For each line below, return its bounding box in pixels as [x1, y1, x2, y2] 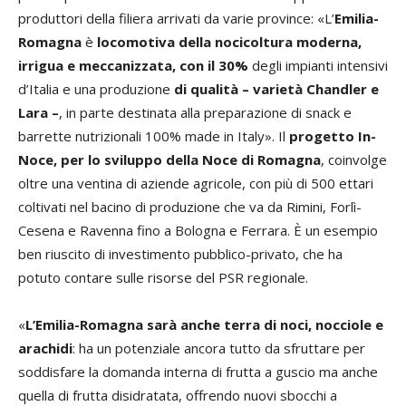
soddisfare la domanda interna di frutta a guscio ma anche [18, 362, 378, 381]
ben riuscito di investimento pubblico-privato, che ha [18, 245, 343, 263]
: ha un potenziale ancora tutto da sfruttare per [72, 339, 365, 357]
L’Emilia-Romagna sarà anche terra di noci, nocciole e [25, 315, 383, 333]
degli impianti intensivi [252, 56, 388, 74]
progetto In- [289, 127, 376, 145]
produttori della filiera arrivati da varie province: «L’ [18, 9, 334, 27]
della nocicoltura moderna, [179, 33, 362, 51]
